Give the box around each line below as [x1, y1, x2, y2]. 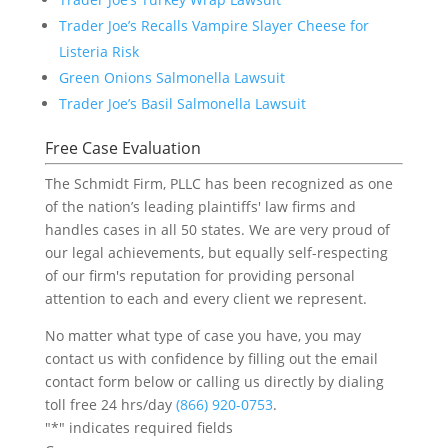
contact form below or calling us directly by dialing [44, 371, 384, 391]
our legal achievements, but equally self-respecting [44, 242, 388, 262]
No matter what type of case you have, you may [44, 325, 361, 345]
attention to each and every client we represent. [44, 288, 367, 308]
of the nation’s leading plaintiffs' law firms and [44, 196, 356, 216]
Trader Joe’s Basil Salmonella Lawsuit [58, 93, 306, 113]
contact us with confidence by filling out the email [44, 348, 378, 368]
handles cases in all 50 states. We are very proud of [44, 219, 390, 239]
